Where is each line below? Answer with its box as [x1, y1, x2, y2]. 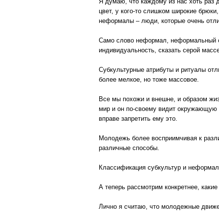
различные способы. [99, 144, 159, 152]
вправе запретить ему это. [99, 115, 177, 122]
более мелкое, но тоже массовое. [99, 76, 199, 83]
